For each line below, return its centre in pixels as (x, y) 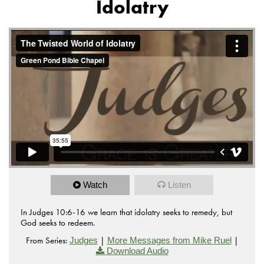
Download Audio (137, 251)
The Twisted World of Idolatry (72, 34)
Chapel (27, 44)
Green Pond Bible (191, 34)
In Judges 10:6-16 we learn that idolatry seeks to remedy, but (126, 212)
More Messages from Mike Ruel (169, 240)
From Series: (46, 241)
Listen (179, 185)
